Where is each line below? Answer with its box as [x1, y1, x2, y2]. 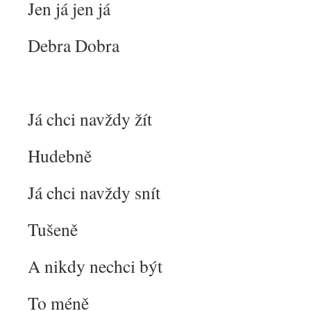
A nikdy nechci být [28, 254, 162, 278]
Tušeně [28, 217, 78, 241]
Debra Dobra [28, 33, 119, 57]
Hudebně [28, 144, 92, 167]
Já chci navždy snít [28, 180, 160, 204]
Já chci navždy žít [28, 107, 152, 131]
